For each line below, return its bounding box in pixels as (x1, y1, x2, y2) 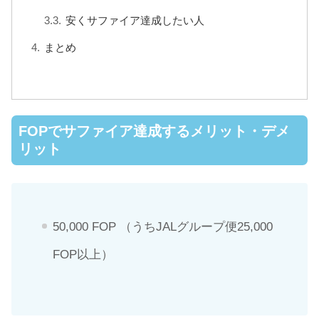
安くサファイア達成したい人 (66, 14, 205, 27)
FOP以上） (52, 248, 113, 262)
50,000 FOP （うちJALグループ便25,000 (52, 220, 273, 234)
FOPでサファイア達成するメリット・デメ (19, 122, 290, 139)
